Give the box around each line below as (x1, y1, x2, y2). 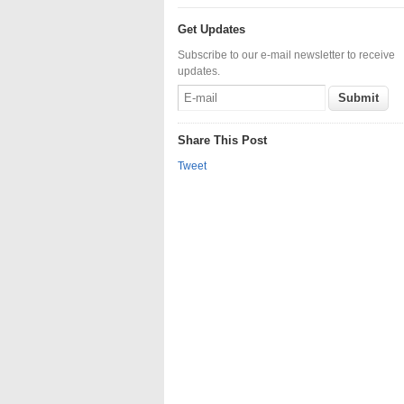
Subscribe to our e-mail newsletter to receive (178, 49, 395, 61)
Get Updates (178, 23, 245, 36)
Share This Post (178, 133, 267, 147)
